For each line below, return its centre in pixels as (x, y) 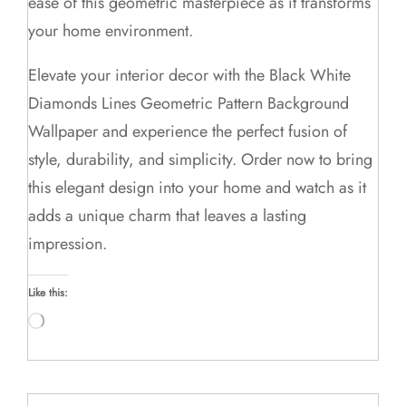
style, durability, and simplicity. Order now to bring (201, 160)
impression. (68, 244)
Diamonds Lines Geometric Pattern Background (189, 104)
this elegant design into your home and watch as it (198, 188)
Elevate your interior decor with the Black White (190, 76)
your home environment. (111, 31)
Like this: (48, 293)
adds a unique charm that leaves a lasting (168, 216)
